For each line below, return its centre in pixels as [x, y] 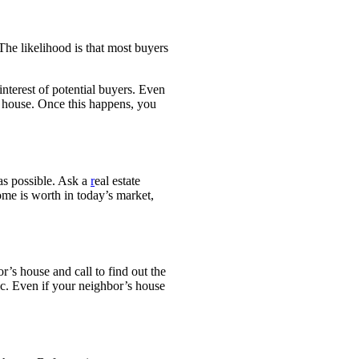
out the [149, 272]
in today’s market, [109, 195]
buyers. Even [132, 90]
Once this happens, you [97, 104]
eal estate [118, 180]
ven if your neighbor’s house [93, 286]
